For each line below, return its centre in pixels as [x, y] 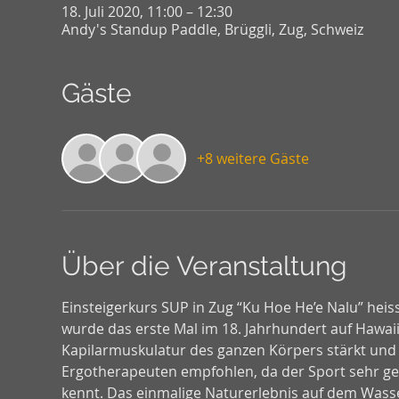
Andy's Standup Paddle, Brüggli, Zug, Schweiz [212, 30]
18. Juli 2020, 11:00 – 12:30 [147, 12]
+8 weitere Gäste [252, 159]
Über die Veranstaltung [204, 266]
